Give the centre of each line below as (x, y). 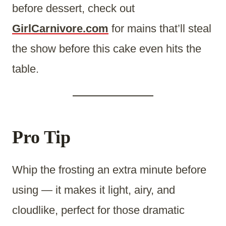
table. (25, 69)
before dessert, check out (73, 9)
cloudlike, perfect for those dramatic (98, 210)
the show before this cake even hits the (107, 49)
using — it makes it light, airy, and (94, 190)
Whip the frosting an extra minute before (109, 170)
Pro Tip (41, 137)
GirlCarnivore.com (60, 29)
